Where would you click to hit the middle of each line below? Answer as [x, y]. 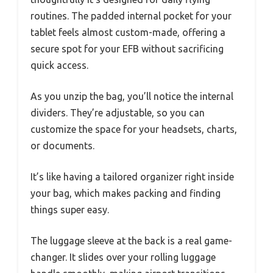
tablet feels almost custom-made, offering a [128, 32]
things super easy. [70, 209]
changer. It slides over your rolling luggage [123, 257]
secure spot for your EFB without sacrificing [127, 48]
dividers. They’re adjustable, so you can [118, 112]
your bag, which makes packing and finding [126, 193]
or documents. [62, 145]
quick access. [59, 65]
